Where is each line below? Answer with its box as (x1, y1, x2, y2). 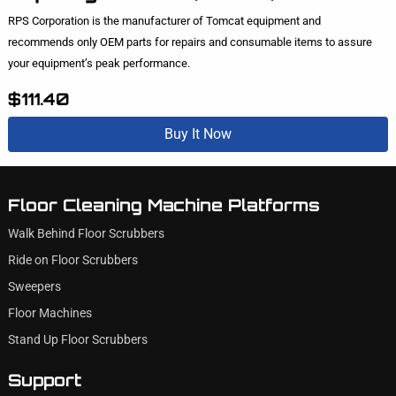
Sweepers (7, 278, 61, 294)
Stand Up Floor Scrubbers (7, 331, 148, 347)
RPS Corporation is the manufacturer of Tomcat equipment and (7, 14, 321, 27)
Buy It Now (164, 126, 232, 143)
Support (7, 369, 81, 391)
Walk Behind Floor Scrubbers (7, 225, 164, 241)
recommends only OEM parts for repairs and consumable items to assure (7, 35, 372, 49)
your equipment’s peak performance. (7, 57, 190, 70)
